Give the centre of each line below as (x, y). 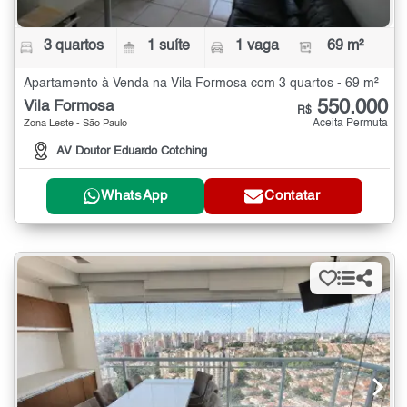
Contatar (293, 196)
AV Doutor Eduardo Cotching (132, 151)
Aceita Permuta (350, 124)
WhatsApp (134, 196)
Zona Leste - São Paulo (75, 124)
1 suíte (169, 47)
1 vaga (257, 47)
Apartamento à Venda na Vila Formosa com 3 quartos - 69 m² (201, 84)
